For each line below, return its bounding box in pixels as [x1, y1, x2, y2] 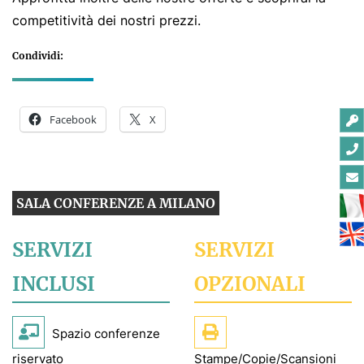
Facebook [50, 112, 97, 128]
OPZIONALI [194, 271, 305, 297]
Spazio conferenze [49, 326, 160, 342]
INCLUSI [12, 271, 95, 297]
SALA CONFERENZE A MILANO [16, 195, 215, 212]
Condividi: [12, 50, 63, 63]
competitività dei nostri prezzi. [12, 12, 201, 29]
